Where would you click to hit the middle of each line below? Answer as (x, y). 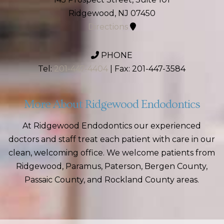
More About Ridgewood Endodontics (112, 104)
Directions (108, 27)
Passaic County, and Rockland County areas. (112, 180)
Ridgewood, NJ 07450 (112, 13)
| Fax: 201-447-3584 (147, 69)
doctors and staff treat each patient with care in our (112, 139)
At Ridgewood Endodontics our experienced (112, 126)
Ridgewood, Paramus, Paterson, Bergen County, (112, 166)
